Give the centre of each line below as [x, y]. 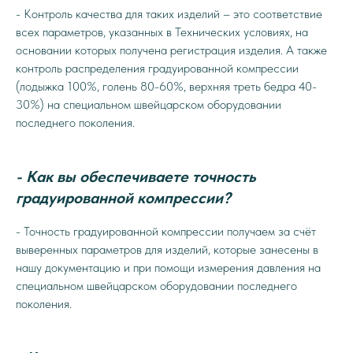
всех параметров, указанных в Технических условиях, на [162, 32]
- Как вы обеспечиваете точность [136, 176]
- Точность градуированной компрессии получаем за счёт [166, 231]
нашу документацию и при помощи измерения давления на [168, 268]
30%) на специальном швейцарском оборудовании [149, 104]
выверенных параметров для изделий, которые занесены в [167, 249]
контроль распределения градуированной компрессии [157, 68]
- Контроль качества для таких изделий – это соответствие [169, 14]
